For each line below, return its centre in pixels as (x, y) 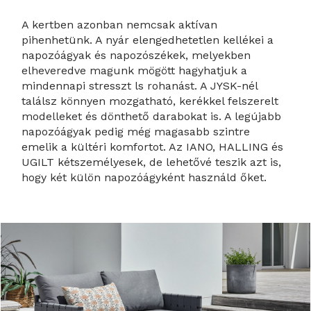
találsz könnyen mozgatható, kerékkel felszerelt (150, 101)
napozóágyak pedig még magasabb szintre (136, 132)
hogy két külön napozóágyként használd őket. (144, 178)
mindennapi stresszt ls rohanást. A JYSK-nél (140, 86)
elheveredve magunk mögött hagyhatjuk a (135, 71)
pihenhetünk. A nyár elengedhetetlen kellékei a (148, 40)
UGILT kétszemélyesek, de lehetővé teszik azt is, (152, 162)
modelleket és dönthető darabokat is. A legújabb (152, 117)
